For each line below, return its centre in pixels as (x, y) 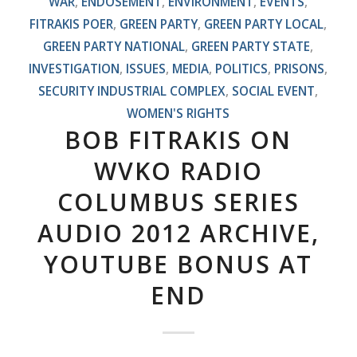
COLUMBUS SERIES (178, 202)
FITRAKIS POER (72, 24)
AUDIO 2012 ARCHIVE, (178, 233)
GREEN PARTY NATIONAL (114, 46)
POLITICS (242, 68)
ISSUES (146, 68)
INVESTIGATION (75, 68)
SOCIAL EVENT (274, 90)
